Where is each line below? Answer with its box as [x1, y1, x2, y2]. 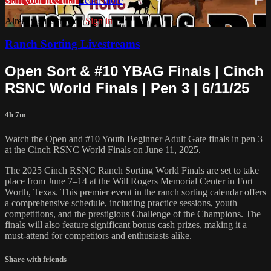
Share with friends [5, 254, 67, 264]
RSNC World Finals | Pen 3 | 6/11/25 [5, 80, 249, 97]
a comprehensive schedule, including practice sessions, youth [5, 197, 237, 208]
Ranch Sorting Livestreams [5, 38, 140, 51]
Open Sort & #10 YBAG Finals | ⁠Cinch [5, 63, 264, 80]
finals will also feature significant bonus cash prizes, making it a [5, 219, 247, 230]
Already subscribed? [5, 15, 85, 26]
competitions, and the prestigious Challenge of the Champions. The [5, 208, 261, 219]
